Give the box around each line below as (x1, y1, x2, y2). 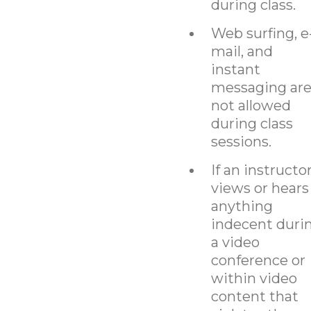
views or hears (210, 179, 309, 196)
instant (210, 60, 260, 78)
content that (210, 287, 299, 305)
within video (210, 269, 297, 287)
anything (210, 197, 273, 215)
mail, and (210, 42, 273, 60)
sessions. (210, 133, 271, 150)
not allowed (210, 96, 291, 114)
